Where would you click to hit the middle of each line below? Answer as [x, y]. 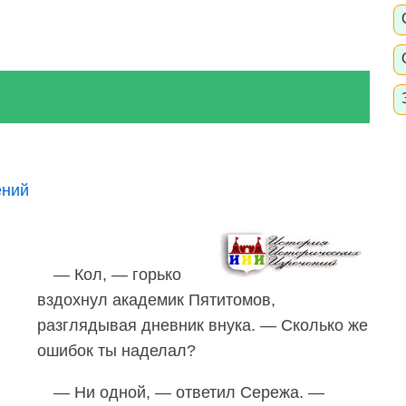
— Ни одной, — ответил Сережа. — [189, 392]
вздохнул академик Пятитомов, [156, 300]
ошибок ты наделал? [116, 350]
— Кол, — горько [117, 274]
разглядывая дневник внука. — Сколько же [203, 325]
